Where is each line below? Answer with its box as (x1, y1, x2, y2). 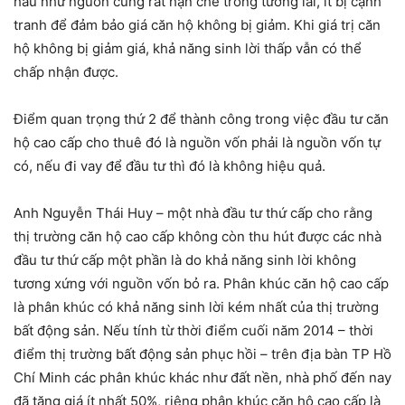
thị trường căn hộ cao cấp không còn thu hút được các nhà (14, 228, 381, 246)
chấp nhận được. (14, 63, 118, 81)
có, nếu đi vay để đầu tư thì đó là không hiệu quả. (14, 157, 325, 175)
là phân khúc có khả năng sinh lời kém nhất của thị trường (14, 298, 379, 316)
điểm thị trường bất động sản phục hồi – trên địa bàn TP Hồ (14, 345, 391, 363)
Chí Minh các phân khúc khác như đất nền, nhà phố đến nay (14, 369, 391, 387)
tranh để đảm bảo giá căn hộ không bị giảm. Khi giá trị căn (14, 16, 381, 34)
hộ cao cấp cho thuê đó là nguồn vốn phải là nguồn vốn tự (14, 134, 381, 152)
